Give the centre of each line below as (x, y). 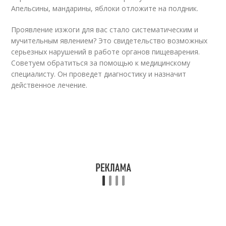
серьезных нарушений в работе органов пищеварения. (106, 51)
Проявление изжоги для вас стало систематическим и (105, 29)
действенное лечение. (49, 85)
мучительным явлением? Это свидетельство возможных (109, 40)
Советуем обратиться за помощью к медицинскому (101, 63)
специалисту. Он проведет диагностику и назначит (99, 74)
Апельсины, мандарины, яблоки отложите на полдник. (105, 8)
